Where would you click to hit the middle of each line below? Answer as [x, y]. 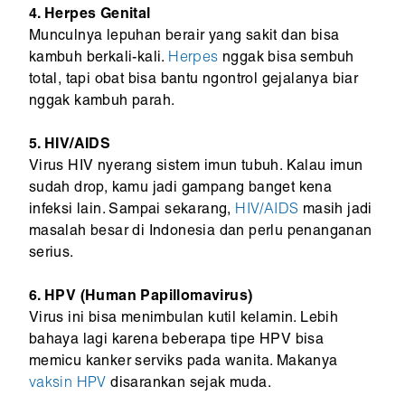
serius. [51, 254]
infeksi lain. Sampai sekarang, [132, 211]
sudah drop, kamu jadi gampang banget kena [180, 189]
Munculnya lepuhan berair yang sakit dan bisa [184, 38]
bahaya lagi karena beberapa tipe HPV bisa [176, 341]
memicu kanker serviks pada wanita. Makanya [183, 363]
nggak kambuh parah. [102, 103]
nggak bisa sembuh [286, 59]
